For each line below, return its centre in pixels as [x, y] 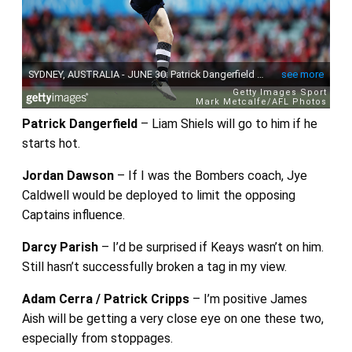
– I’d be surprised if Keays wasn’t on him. [212, 247]
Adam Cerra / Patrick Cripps [105, 299]
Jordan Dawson [68, 176]
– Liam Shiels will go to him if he [227, 124]
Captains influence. [73, 215]
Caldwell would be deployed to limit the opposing [158, 195]
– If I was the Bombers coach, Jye [210, 176]
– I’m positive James [248, 299]
